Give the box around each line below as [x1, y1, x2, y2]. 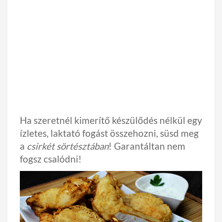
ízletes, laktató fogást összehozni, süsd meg [20, 128, 199, 139]
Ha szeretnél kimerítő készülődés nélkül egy [20, 115, 202, 126]
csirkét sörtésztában [27, 141, 109, 152]
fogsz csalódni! [20, 154, 82, 165]
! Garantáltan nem [109, 141, 185, 152]
